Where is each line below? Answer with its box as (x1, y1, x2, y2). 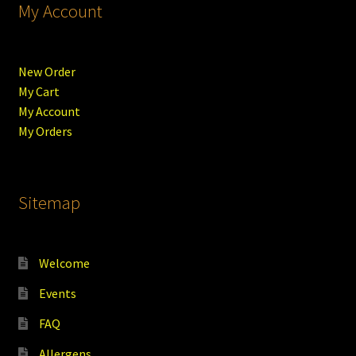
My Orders (17, 123, 72, 140)
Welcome (38, 254, 90, 271)
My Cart (17, 83, 60, 100)
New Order (17, 64, 75, 80)
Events (38, 284, 76, 301)
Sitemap (17, 192, 80, 215)
